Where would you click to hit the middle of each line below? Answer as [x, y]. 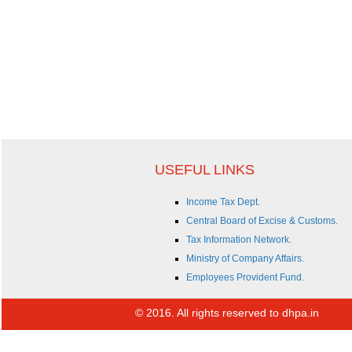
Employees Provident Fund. [245, 277]
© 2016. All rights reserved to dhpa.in [227, 313]
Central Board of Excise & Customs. [262, 221]
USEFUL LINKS [205, 170]
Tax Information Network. [239, 240]
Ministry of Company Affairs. [245, 258]
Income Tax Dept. [223, 202]
